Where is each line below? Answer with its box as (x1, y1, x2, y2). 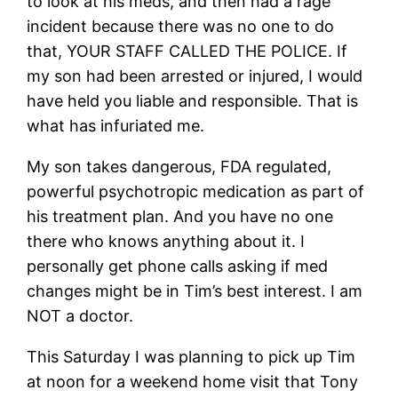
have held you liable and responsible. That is (27, 91, 359, 110)
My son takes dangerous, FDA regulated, (27, 156, 332, 176)
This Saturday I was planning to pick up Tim (27, 346, 356, 366)
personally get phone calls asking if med (27, 256, 329, 275)
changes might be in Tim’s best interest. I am (27, 281, 363, 300)
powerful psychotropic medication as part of (27, 181, 365, 201)
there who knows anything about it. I (27, 231, 306, 251)
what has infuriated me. (27, 115, 205, 135)
